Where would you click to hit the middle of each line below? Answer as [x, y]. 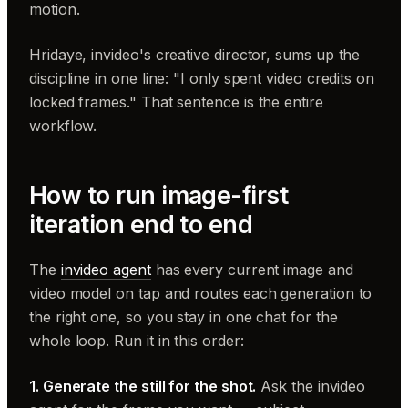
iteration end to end [141, 224]
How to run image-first [159, 195]
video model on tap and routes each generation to [201, 293]
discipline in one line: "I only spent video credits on [202, 78]
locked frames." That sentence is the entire [176, 102]
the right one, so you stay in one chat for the [184, 316]
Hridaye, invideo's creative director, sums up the [195, 54]
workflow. [63, 125]
